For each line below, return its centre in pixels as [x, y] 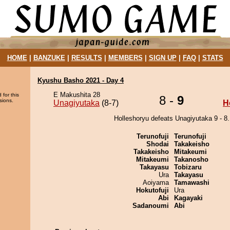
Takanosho [191, 159]
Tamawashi [192, 183]
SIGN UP [162, 58]
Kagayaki [188, 198]
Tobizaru [188, 167]
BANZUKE [49, 58]
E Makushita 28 [77, 95]
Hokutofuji [152, 190]
